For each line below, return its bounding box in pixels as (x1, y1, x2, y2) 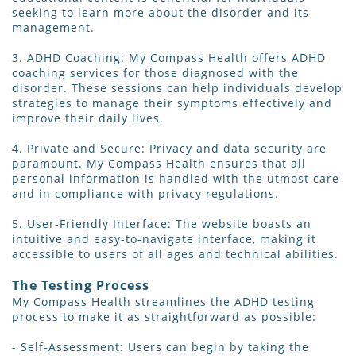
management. (12, 20, 95, 36)
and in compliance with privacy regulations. (12, 186, 279, 202)
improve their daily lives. (12, 110, 164, 126)
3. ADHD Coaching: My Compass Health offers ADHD (12, 50, 326, 66)
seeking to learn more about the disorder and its (12, 5, 309, 21)
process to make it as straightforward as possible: (12, 309, 316, 325)
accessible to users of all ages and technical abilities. (12, 246, 339, 262)
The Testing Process (12, 277, 149, 295)
